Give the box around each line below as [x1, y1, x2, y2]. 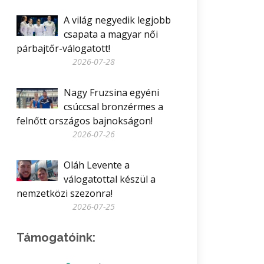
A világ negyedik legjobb [64, 14, 171, 27]
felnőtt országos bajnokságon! [16, 114, 153, 127]
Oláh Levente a [64, 159, 130, 171]
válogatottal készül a [64, 173, 156, 186]
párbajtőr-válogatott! [16, 42, 110, 55]
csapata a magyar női [64, 28, 158, 41]
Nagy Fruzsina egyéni [64, 86, 159, 99]
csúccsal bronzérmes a [64, 100, 163, 113]
